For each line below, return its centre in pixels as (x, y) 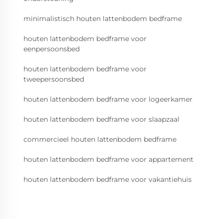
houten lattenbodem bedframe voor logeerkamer (108, 99)
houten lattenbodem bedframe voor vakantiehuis (108, 180)
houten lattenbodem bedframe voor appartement (109, 160)
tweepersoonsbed (54, 79)
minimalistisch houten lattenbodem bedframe (103, 19)
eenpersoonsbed (52, 49)
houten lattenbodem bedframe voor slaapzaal (101, 120)
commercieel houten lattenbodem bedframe (100, 140)
